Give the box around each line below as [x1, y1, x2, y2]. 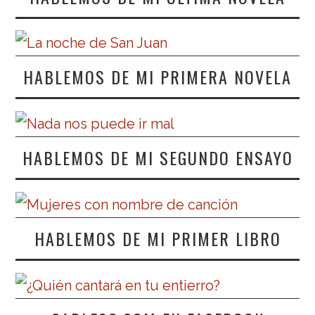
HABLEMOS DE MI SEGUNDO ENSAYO [22, 145, 293, 171]
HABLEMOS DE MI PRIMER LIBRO [34, 226, 281, 251]
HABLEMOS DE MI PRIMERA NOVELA [23, 64, 292, 90]
